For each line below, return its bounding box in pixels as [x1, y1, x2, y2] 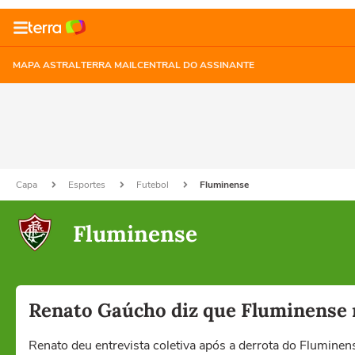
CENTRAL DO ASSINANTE [137, 59, 254, 71]
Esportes [68, 178, 108, 191]
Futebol [136, 178, 171, 191]
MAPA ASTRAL [13, 59, 81, 71]
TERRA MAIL [81, 59, 137, 71]
